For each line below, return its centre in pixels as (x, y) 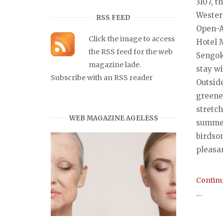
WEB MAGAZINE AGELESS (113, 118)
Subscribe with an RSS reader (102, 77)
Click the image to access (131, 39)
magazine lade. (114, 64)
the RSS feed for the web (130, 52)
